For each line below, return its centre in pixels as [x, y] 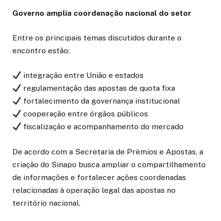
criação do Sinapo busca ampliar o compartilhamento [109, 164]
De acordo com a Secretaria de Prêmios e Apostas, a [108, 151]
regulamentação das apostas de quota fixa [98, 88]
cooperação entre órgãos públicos [84, 114]
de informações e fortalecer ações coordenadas [99, 177]
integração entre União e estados [82, 75]
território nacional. [46, 203]
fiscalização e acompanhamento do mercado [102, 127]
